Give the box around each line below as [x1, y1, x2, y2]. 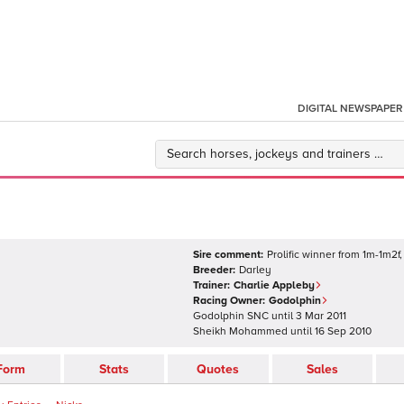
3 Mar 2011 [296, 309, 346, 323]
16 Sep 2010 [315, 325, 372, 338]
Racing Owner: [193, 294, 265, 308]
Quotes [197, 361, 240, 377]
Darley [239, 263, 271, 277]
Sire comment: [193, 248, 263, 262]
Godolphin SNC [193, 309, 269, 323]
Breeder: [193, 263, 235, 277]
